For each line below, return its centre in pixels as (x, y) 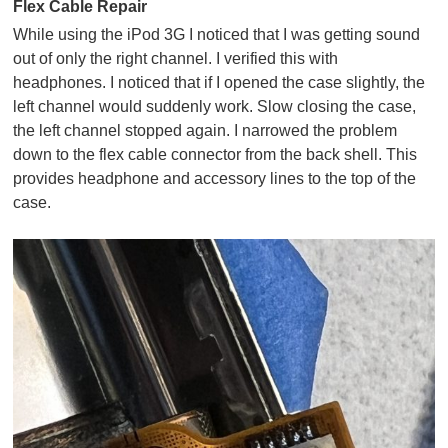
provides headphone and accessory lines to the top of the (215, 178)
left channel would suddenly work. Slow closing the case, (215, 106)
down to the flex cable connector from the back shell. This (215, 154)
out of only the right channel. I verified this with (176, 58)
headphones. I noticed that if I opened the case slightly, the (219, 82)
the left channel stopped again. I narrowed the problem (205, 130)
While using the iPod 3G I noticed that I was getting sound (217, 34)
